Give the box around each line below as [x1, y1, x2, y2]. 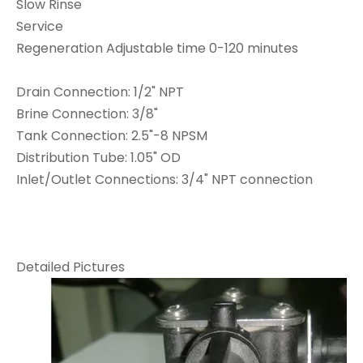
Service [16, 17, 63, 36]
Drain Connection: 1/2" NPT [16, 83, 184, 101]
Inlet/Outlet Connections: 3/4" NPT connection [16, 170, 313, 189]
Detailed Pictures [16, 258, 125, 276]
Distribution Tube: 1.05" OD [16, 148, 181, 167]
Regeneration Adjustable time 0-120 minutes [16, 39, 298, 58]
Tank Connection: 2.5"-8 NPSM [16, 126, 207, 145]
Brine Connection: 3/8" [16, 105, 158, 123]
